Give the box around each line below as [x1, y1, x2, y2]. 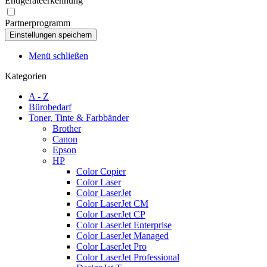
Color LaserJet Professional [76, 252, 179, 262]
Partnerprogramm [5, 18, 70, 28]
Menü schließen [29, 51, 88, 61]
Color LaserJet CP [76, 209, 145, 219]
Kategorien [5, 71, 46, 81]
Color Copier [76, 166, 126, 176]
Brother [52, 123, 81, 133]
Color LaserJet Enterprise [76, 220, 172, 230]
